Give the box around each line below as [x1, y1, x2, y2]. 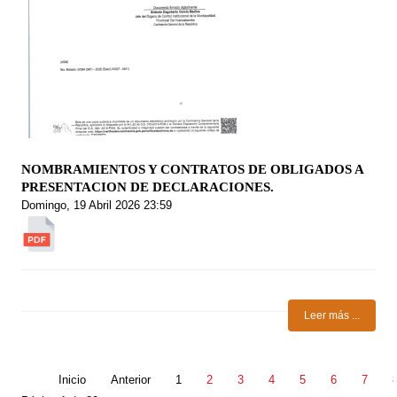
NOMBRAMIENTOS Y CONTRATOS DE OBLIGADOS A [21, 162, 364, 177]
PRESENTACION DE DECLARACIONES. [21, 180, 275, 195]
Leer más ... [303, 309, 360, 322]
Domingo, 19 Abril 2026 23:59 [21, 198, 173, 213]
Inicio [58, 373, 87, 387]
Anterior [111, 373, 152, 387]
